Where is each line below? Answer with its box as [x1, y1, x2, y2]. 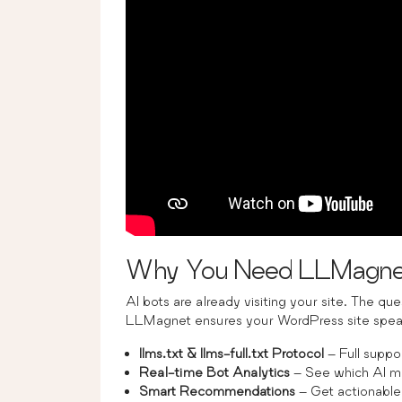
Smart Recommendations [139, 382, 295, 398]
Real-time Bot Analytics [139, 363, 290, 380]
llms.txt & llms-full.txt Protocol [139, 345, 324, 361]
